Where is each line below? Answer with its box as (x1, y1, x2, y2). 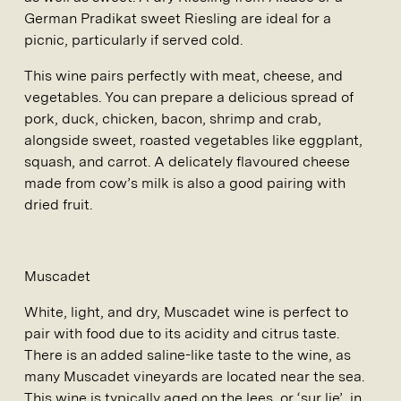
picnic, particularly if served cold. (24, 31, 243, 49)
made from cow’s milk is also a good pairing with (24, 175, 346, 192)
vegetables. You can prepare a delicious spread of (24, 89, 354, 107)
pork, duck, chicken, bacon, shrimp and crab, (24, 110, 321, 128)
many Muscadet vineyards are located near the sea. (24, 368, 364, 386)
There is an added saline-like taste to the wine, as (24, 346, 351, 364)
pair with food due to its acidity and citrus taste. (24, 325, 339, 343)
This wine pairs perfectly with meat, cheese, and (24, 67, 343, 85)
